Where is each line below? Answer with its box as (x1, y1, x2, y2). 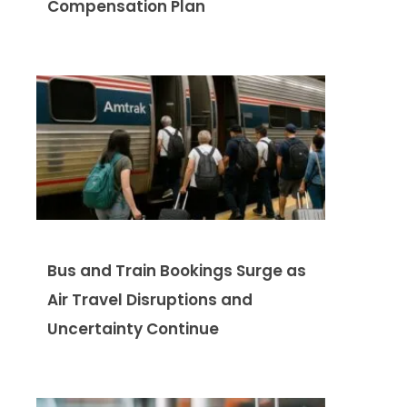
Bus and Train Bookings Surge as (47, 259, 306, 282)
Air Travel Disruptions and (47, 288, 253, 311)
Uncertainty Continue (47, 317, 219, 340)
